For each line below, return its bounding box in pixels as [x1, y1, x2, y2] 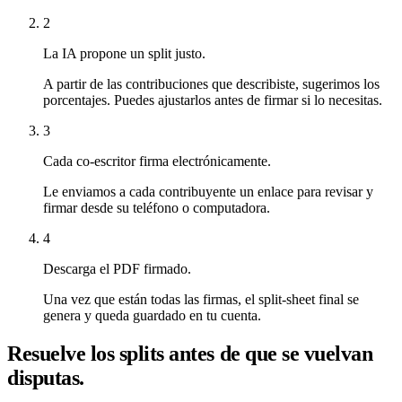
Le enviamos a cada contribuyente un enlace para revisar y [43, 184, 373, 200]
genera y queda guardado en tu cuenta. [43, 308, 261, 324]
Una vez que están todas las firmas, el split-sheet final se [43, 292, 359, 308]
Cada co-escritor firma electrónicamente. [43, 153, 271, 170]
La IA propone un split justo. [43, 46, 205, 62]
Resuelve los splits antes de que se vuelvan [7, 341, 373, 365]
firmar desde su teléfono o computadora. [43, 200, 270, 216]
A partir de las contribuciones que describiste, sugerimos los [43, 76, 380, 92]
